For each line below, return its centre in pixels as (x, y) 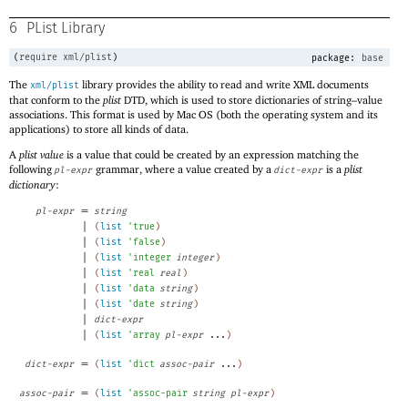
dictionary (32, 185)
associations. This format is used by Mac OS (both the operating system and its (194, 115)
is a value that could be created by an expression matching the (211, 155)
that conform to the (56, 100)
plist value (41, 155)
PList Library (66, 29)
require (38, 58)
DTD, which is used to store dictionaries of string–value (252, 100)
